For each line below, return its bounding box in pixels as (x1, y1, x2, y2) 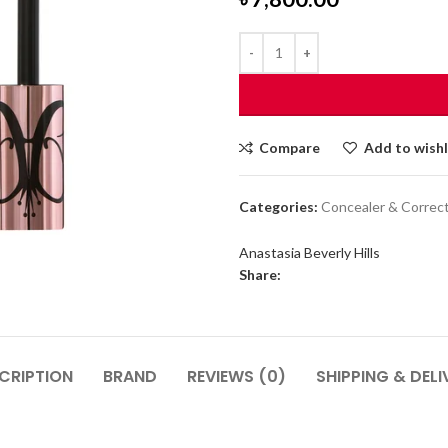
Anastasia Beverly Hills (239, 243, 380, 261)
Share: (239, 265, 281, 283)
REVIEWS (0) (186, 364, 286, 388)
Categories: (239, 197, 318, 215)
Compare (259, 138, 321, 156)
